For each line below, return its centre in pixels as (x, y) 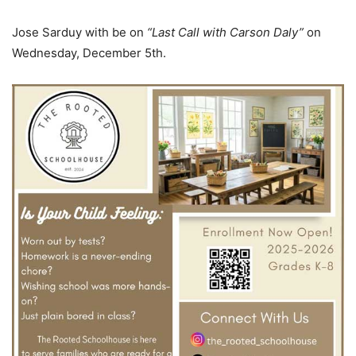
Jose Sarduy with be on (79, 33)
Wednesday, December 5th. (89, 53)
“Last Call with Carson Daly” (227, 33)
